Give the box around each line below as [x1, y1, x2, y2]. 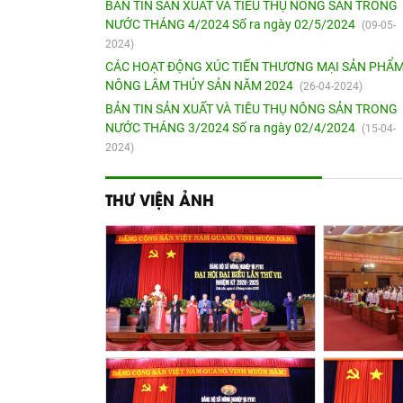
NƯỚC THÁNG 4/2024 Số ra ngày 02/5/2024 [105, 16, 358, 31]
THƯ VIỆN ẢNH [105, 187, 214, 210]
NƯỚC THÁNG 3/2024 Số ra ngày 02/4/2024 [105, 120, 358, 135]
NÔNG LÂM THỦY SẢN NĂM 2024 [105, 77, 296, 93]
